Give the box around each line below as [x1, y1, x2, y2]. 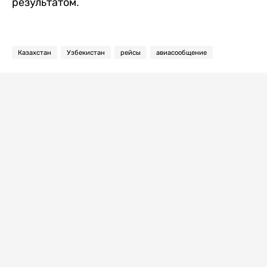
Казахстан [18, 49, 51, 56]
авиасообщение [156, 49, 207, 56]
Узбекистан [67, 49, 105, 56]
